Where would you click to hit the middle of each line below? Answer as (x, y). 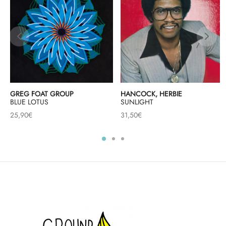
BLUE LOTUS (29, 102)
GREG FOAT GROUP (42, 94)
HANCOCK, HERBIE (151, 94)
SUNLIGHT (137, 102)
